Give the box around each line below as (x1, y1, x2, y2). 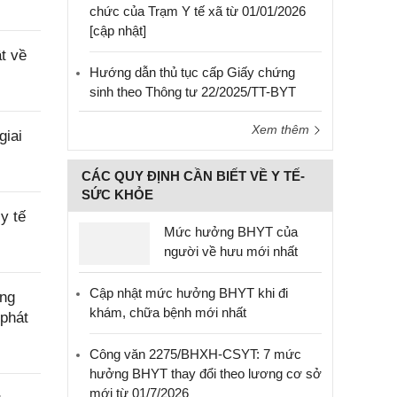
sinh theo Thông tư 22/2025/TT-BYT (90, 84, 296, 99)
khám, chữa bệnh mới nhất (90, 305, 246, 320)
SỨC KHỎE (82, 187, 153, 202)
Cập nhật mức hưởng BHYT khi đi (90, 285, 288, 300)
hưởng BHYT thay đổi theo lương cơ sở (90, 366, 322, 381)
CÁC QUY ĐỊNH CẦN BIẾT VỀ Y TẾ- (82, 168, 305, 183)
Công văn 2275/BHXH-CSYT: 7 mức (90, 346, 301, 362)
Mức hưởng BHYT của (164, 224, 298, 239)
